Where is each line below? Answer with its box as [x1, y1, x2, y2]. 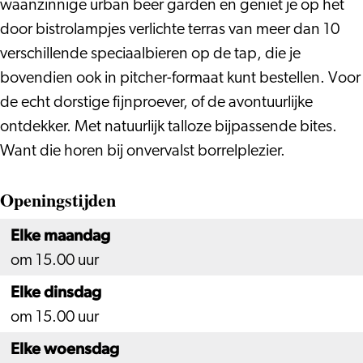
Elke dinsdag [11, 282, 101, 301]
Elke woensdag [11, 339, 119, 358]
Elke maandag [11, 225, 110, 245]
